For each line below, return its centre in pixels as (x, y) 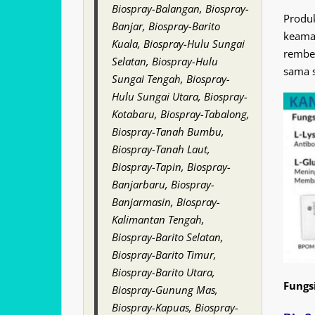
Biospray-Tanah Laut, (161, 149)
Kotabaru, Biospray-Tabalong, (181, 114)
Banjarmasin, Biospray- (166, 202)
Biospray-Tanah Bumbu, (168, 131)
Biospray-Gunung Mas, (165, 290)
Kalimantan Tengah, (158, 219)
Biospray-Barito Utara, (163, 272)
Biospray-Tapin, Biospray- (171, 167)
